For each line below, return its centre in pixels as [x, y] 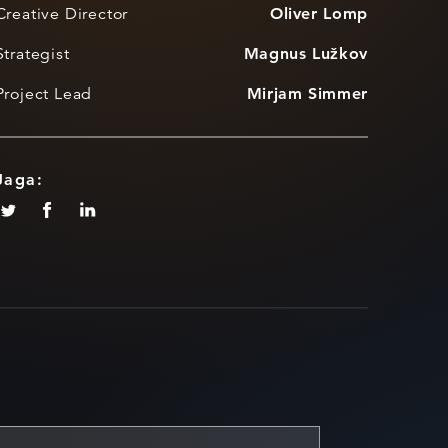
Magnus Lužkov [305, 53]
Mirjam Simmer [307, 93]
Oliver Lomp [318, 13]
